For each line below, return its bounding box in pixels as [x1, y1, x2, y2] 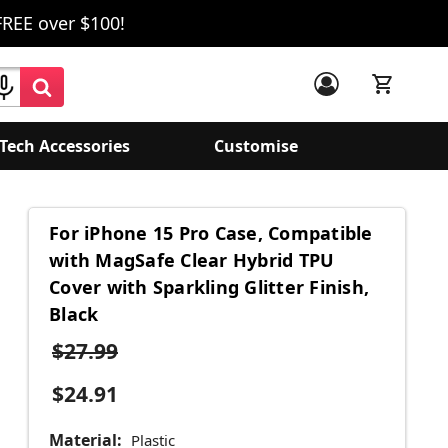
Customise [214, 135, 298, 157]
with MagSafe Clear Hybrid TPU [49, 248, 335, 273]
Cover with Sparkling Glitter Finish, [49, 275, 369, 300]
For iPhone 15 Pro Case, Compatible [49, 221, 373, 246]
